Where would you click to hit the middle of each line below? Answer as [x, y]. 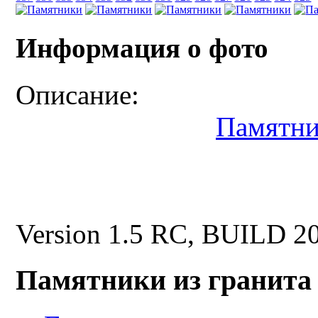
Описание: [78, 94]
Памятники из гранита [164, 280]
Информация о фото [142, 48]
